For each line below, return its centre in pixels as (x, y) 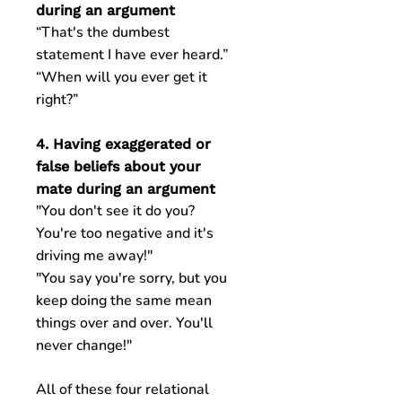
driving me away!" (94, 256)
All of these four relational (122, 389)
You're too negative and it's (125, 233)
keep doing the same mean (124, 301)
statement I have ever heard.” (132, 55)
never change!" (84, 345)
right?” (57, 100)
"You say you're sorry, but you (131, 278)
